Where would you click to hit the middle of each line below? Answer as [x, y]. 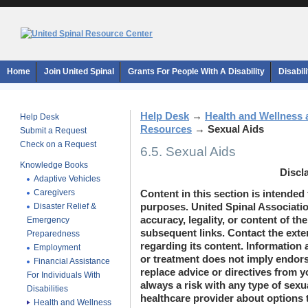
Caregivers [54, 192]
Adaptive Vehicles [67, 179]
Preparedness [53, 234]
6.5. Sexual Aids [188, 151]
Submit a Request [53, 131]
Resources [166, 129]
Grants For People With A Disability [196, 71]
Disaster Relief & [65, 206]
